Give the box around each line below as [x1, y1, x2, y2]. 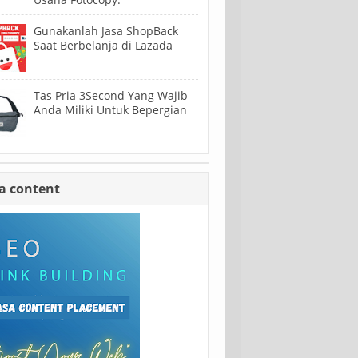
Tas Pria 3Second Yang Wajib [34, 88, 188, 104]
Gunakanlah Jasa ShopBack [34, 23, 178, 39]
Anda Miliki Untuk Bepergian [34, 102, 187, 118]
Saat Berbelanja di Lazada [34, 38, 173, 54]
